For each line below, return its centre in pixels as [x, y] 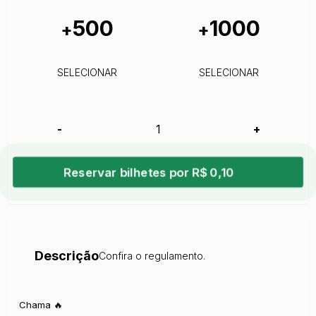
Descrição [67, 255]
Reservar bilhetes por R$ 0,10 [149, 172]
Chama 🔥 [41, 304]
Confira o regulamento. [152, 255]
